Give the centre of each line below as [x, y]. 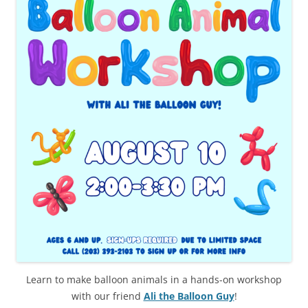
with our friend [107, 296]
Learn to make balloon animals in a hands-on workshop [154, 280]
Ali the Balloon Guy [189, 296]
